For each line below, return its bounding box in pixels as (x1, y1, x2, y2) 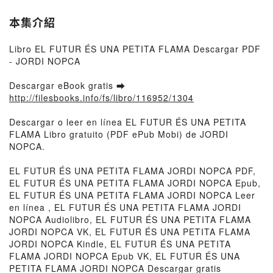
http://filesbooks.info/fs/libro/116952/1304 (9, 91, 194, 104)
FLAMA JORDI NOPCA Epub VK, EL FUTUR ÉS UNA (9, 250, 240, 262)
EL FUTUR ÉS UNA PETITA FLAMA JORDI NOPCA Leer (9, 189, 255, 201)
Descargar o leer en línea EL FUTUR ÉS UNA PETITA (9, 116, 246, 128)
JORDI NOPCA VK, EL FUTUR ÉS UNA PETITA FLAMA (9, 225, 250, 238)
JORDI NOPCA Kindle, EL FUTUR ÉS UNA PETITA (9, 238, 231, 250)
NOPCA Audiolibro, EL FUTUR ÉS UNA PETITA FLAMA (9, 213, 251, 225)
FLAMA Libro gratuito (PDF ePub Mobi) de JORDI (9, 128, 229, 140)
